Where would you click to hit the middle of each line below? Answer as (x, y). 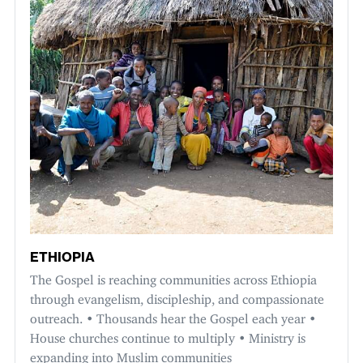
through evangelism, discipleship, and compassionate (177, 296)
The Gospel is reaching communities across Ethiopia (173, 277)
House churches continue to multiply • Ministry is (168, 335)
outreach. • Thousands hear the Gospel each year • (173, 316)
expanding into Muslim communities (131, 354)
